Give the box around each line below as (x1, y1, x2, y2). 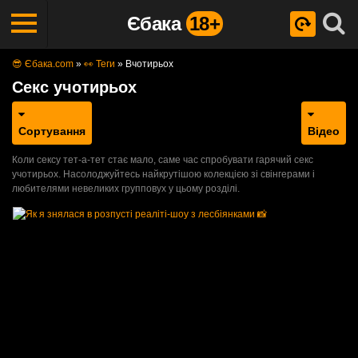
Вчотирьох (125, 58, 173, 70)
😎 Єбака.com (12, 58, 74, 70)
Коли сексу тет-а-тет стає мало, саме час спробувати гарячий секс (12, 154, 313, 165)
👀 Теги (84, 58, 115, 70)
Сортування (18, 125, 86, 137)
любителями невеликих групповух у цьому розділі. (12, 183, 240, 194)
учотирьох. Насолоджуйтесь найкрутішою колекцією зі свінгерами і (12, 169, 315, 180)
